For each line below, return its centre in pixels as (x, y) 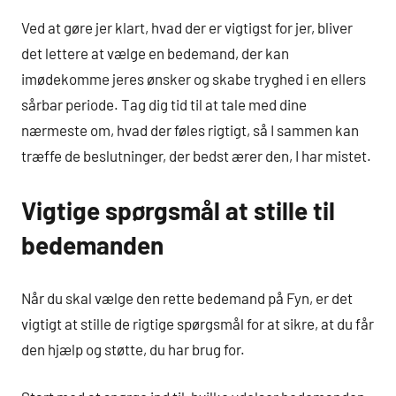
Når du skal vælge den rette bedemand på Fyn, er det (187, 297)
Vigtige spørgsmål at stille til (178, 211)
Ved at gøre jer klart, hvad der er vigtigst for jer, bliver (187, 28)
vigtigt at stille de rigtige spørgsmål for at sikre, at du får (198, 323)
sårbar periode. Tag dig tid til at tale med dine (164, 105)
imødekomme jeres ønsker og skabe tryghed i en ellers (194, 79)
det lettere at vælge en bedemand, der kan (155, 53)
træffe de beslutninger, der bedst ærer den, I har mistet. (196, 156)
